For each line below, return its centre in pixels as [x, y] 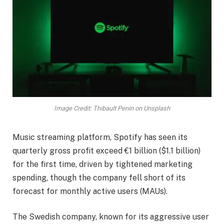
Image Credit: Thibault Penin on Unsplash [112, 108]
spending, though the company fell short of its [99, 177]
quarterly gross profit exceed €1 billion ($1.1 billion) [106, 150]
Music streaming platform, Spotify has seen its [100, 137]
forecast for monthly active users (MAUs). [90, 191]
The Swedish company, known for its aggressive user [111, 217]
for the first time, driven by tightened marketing [102, 164]
